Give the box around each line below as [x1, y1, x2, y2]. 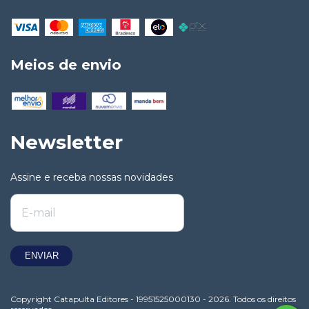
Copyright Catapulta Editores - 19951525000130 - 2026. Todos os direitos [10, 293, 296, 304]
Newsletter [10, 130, 123, 154]
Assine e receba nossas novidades [10, 170, 173, 183]
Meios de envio [10, 56, 121, 73]
